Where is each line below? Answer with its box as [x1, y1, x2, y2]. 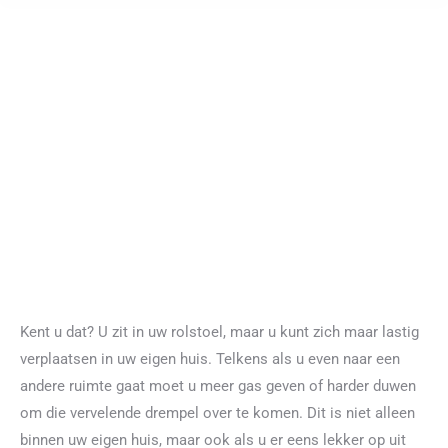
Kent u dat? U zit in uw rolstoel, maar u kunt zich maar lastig [20, 323, 419, 341]
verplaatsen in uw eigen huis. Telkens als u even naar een [20, 350, 400, 368]
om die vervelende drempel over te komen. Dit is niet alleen [20, 404, 415, 422]
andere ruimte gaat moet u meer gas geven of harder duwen [20, 377, 416, 395]
